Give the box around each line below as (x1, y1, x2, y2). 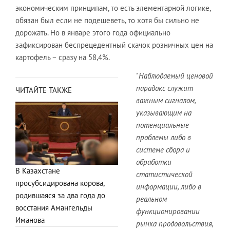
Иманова (15, 215, 45, 225)
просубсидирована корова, (15, 178, 104, 188)
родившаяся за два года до (15, 190, 105, 201)
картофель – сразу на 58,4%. (15, 52, 110, 62)
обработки (136, 157, 171, 167)
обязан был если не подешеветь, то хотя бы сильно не (15, 15, 199, 25)
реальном (136, 194, 167, 204)
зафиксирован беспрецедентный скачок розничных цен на (15, 40, 213, 50)
